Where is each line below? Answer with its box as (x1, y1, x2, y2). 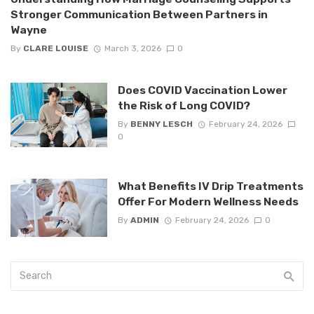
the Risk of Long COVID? (117, 99, 250, 113)
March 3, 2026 (104, 43, 161, 54)
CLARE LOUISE (23, 43, 88, 54)
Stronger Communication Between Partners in (11, 7, 268, 21)
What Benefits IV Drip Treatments (117, 179, 303, 193)
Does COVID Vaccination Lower (117, 83, 287, 97)
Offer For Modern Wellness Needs (117, 195, 299, 209)
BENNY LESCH (130, 119, 193, 130)
